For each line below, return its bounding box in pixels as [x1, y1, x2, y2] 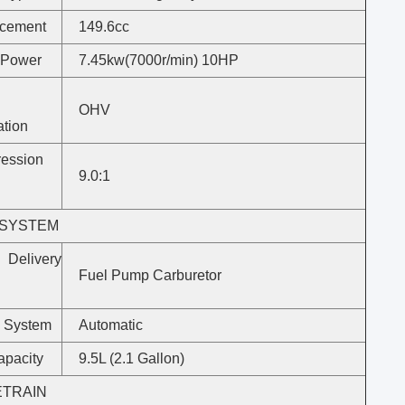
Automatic [79, 317, 143, 333]
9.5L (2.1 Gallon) [79, 351, 184, 366]
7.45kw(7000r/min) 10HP [79, 52, 239, 68]
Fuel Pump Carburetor [79, 268, 221, 283]
